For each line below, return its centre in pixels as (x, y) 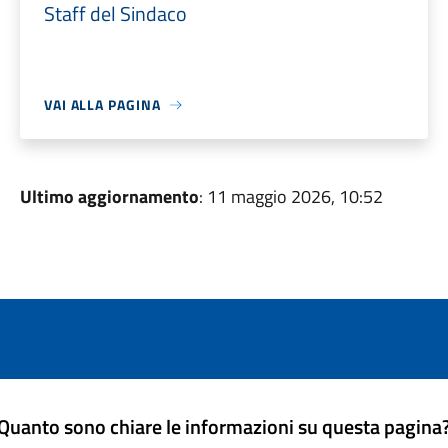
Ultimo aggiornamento (109, 196)
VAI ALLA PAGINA (102, 104)
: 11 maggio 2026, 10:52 (290, 196)
